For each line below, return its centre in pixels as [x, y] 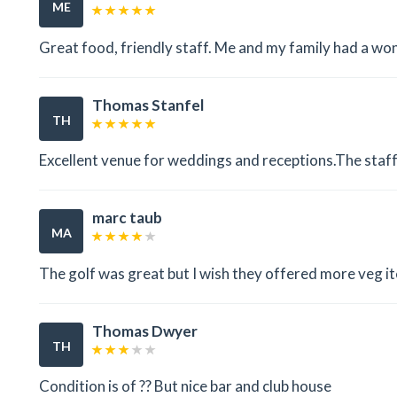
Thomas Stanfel [148, 105]
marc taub [127, 218]
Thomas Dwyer [145, 331]
